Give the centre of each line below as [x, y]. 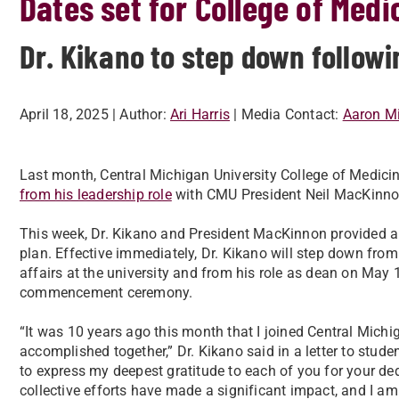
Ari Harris [200, 114]
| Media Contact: [286, 114]
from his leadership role [96, 195]
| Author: [139, 114]
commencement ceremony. [108, 293]
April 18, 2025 [64, 114]
